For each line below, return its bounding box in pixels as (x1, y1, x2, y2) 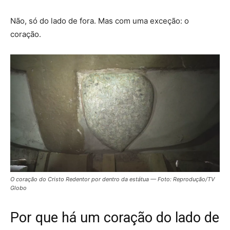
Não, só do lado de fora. (10, 15, 98, 26)
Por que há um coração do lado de (10, 209, 219, 226)
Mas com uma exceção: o (98, 15, 189, 26)
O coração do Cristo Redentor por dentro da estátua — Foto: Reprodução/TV (10, 176, 215, 183)
